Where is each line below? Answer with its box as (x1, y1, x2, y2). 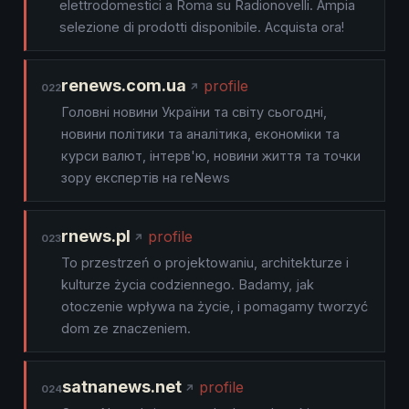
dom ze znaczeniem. (61, 320, 191, 336)
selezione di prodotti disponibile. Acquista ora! (59, 19, 344, 35)
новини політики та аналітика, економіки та (61, 126, 340, 142)
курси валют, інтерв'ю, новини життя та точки (61, 148, 361, 163)
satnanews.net (62, 377, 182, 396)
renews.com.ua (61, 76, 186, 95)
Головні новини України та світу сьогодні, (61, 104, 327, 120)
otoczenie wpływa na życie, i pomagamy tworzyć (61, 299, 368, 314)
